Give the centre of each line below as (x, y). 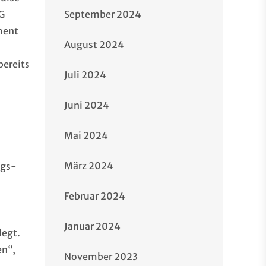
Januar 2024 (92, 226)
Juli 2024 (85, 75)
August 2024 (94, 45)
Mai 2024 (86, 135)
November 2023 (101, 256)
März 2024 (89, 166)
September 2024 (103, 14)
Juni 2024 (87, 105)
